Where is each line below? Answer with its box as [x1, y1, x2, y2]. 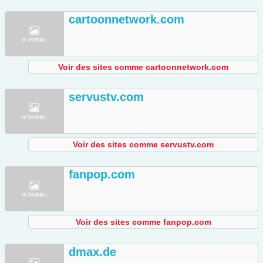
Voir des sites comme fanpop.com [75, 217, 211, 227]
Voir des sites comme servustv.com [73, 140, 214, 150]
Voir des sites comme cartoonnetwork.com [58, 62, 228, 72]
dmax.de [69, 245, 116, 259]
